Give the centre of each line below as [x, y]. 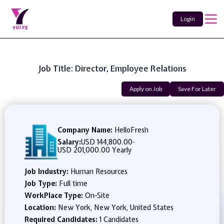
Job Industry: [47, 171]
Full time [73, 183]
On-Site [97, 195]
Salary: [69, 142]
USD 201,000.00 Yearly [94, 150]
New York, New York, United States [115, 207]
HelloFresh [130, 130]
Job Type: [41, 183]
